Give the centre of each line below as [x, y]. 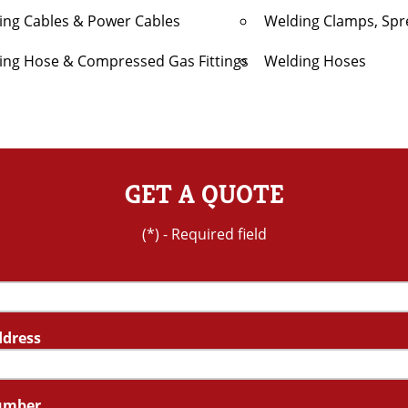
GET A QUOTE [204, 194]
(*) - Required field [204, 234]
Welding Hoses [315, 61]
